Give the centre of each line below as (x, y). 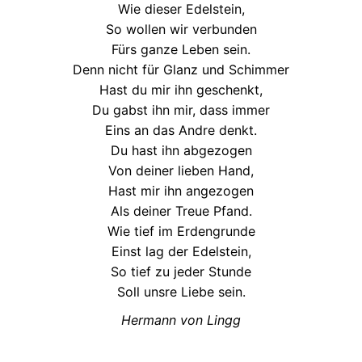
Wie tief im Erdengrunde (181, 231)
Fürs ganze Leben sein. (181, 49)
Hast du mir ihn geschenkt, (181, 89)
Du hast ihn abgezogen (181, 150)
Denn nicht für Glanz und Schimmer (181, 69)
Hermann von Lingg (181, 320)
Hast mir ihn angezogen (181, 190)
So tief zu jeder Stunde (181, 271)
